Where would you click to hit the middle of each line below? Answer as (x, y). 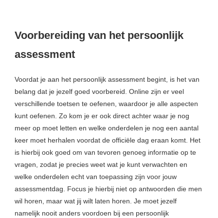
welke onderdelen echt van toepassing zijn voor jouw (96, 176)
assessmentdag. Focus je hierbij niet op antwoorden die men (108, 189)
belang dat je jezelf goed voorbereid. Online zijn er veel (99, 91)
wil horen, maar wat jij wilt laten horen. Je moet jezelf (96, 201)
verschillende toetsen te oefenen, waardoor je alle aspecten (106, 103)
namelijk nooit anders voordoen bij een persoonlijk (92, 213)
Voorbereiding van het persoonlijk (99, 35)
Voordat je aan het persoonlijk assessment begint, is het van (107, 79)
